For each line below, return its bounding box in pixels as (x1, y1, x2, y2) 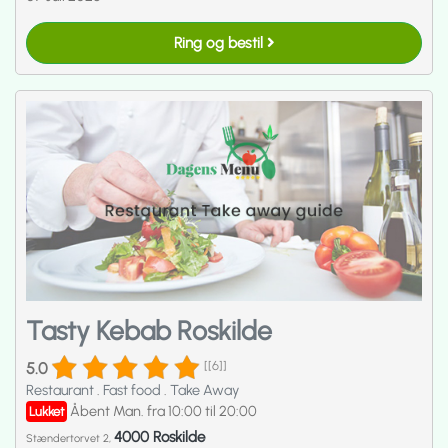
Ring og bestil (173, 33, 267, 52)
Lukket (29, 404, 64, 420)
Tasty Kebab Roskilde (26, 314, 272, 347)
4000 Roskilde (114, 427, 205, 446)
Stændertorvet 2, (26, 431, 114, 445)
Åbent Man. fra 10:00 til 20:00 (70, 402, 257, 421)
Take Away (170, 381, 239, 400)
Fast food (103, 381, 164, 400)
